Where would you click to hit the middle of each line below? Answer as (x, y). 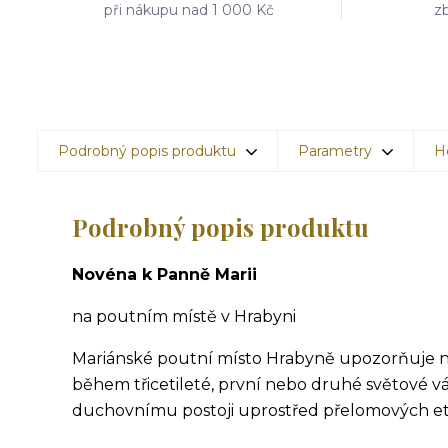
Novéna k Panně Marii (164, 274)
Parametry (335, 151)
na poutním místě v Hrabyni (184, 316)
